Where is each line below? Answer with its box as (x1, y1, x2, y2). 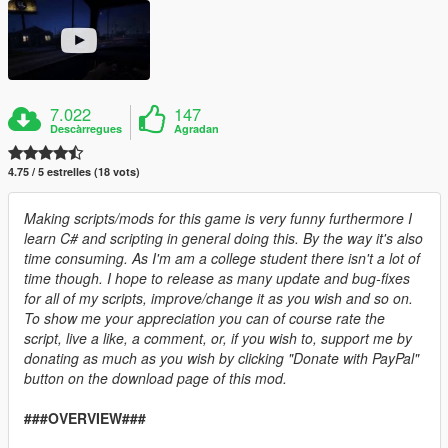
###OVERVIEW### (24, 407, 146, 428)
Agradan (174, 120, 220, 136)
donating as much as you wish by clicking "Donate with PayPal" (24, 347, 419, 368)
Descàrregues (50, 120, 123, 136)
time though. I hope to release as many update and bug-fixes (24, 267, 410, 288)
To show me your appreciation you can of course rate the (24, 307, 385, 328)
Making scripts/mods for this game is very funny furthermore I (24, 207, 412, 228)
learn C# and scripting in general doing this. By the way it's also (24, 227, 423, 248)
